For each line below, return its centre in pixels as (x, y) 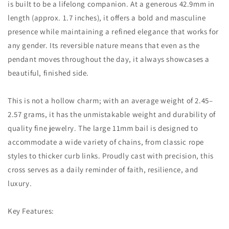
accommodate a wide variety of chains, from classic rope (106, 142)
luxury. (20, 183)
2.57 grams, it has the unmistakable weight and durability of (112, 114)
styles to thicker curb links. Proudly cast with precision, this (111, 156)
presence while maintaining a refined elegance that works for (113, 31)
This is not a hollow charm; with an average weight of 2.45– (110, 100)
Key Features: (31, 211)
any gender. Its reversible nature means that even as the (104, 45)
